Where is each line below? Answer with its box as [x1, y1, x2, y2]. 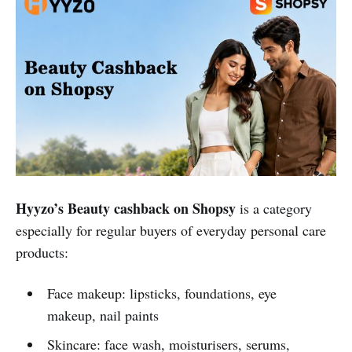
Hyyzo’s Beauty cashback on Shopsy [16, 197, 236, 218]
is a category [236, 198, 312, 218]
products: [16, 242, 68, 262]
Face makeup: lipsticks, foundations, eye [46, 283, 277, 302]
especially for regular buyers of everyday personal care [16, 220, 326, 240]
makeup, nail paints [46, 305, 159, 324]
